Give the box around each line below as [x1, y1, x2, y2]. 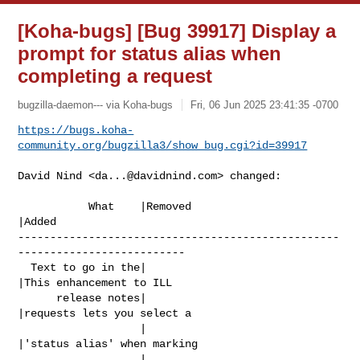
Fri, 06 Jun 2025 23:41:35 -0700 [190, 98, 339, 111]
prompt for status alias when [18, 43, 282, 64]
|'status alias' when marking [18, 337, 198, 350]
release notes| [18, 291, 57, 305]
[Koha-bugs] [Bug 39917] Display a [18, 20, 337, 42]
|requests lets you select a [18, 306, 192, 320]
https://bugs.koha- [18, 123, 134, 137]
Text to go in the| [18, 260, 31, 274]
